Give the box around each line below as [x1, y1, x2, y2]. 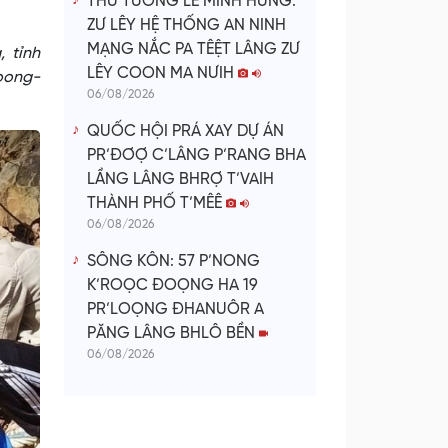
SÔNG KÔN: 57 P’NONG [87, 253, 260, 271]
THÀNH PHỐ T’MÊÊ [87, 195, 226, 213]
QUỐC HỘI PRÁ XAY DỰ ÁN [87, 123, 284, 141]
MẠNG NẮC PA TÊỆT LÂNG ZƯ [87, 41, 300, 59]
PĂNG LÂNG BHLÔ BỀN [87, 325, 259, 343]
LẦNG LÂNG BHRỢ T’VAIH [87, 171, 274, 189]
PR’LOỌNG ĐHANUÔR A [87, 301, 264, 319]
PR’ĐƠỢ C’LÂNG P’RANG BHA [87, 147, 306, 165]
